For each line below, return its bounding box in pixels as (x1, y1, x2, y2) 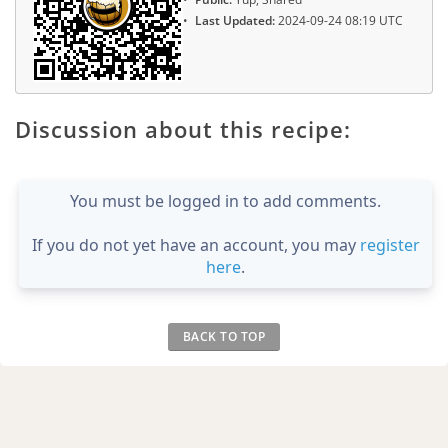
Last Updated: (195, 12, 275, 29)
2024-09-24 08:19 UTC (275, 12, 403, 29)
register (359, 234, 420, 257)
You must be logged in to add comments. (70, 190, 381, 213)
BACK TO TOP (182, 328, 266, 346)
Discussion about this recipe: (15, 114, 351, 145)
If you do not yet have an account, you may (31, 234, 360, 257)
